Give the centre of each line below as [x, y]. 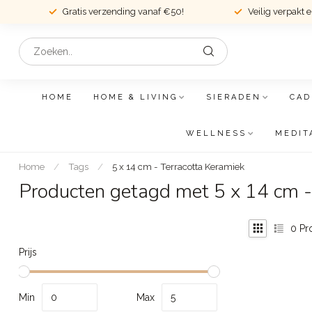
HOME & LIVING [135, 97]
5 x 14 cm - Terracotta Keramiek [178, 166]
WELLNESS [216, 133]
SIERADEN [234, 97]
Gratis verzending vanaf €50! [123, 11]
